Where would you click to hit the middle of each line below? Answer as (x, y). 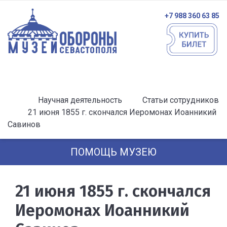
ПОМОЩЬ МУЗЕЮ (113, 152)
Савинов (24, 124)
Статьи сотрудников (181, 100)
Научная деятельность (80, 100)
